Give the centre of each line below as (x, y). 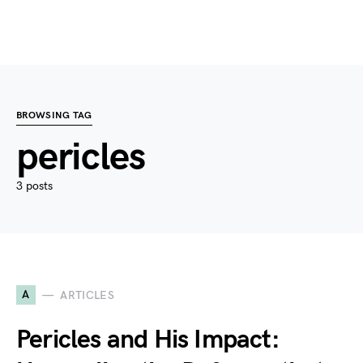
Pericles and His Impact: (148, 340)
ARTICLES (88, 295)
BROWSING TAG (54, 115)
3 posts (34, 186)
